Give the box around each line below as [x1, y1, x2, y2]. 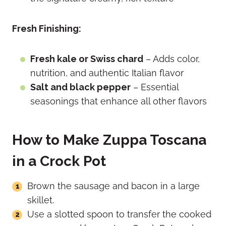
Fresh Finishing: [12, 23, 81, 34]
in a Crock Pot [12, 153, 106, 170]
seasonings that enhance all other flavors [30, 96, 207, 107]
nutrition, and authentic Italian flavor [30, 68, 184, 79]
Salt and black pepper [30, 82, 131, 93]
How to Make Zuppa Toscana [12, 132, 206, 149]
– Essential [131, 82, 179, 93]
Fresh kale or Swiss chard [30, 53, 143, 65]
